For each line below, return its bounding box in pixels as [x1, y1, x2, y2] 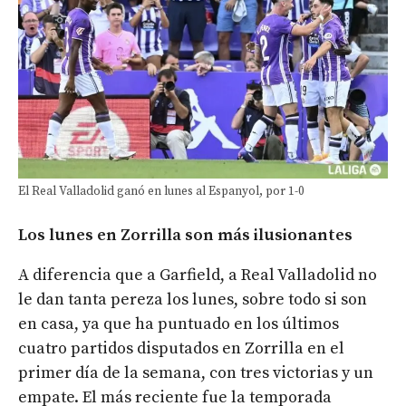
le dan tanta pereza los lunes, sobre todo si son [18, 289, 367, 311]
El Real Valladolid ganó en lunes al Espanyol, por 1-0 [18, 184, 304, 200]
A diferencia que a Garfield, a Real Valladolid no [18, 265, 377, 286]
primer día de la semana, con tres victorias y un [18, 362, 373, 384]
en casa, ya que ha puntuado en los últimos [18, 314, 339, 335]
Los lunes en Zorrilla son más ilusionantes [18, 225, 353, 246]
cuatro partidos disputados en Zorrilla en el [18, 338, 344, 360]
